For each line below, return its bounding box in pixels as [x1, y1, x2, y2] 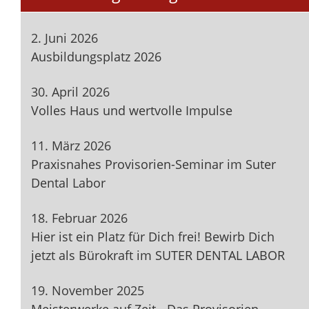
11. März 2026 [31, 137, 111, 154]
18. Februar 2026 [31, 210, 128, 227]
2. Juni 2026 [31, 30, 98, 47]
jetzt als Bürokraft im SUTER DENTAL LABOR [31, 247, 285, 264]
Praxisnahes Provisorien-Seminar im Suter [31, 156, 276, 173]
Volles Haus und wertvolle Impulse [31, 102, 232, 119]
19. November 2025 [31, 282, 144, 299]
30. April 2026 [31, 83, 110, 101]
